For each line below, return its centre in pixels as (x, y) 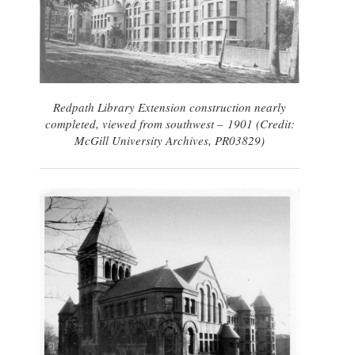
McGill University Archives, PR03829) (170, 141)
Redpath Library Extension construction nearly (170, 107)
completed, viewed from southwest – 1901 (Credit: (170, 124)
